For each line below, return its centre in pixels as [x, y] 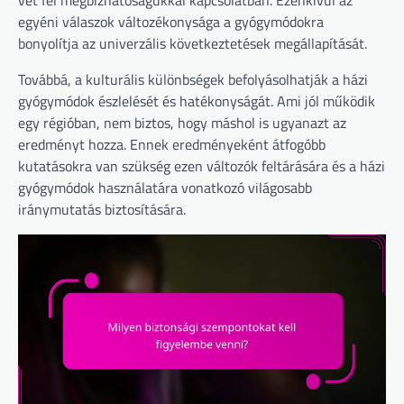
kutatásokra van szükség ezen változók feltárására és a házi [202, 165]
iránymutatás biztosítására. [102, 209]
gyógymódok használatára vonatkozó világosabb [165, 187]
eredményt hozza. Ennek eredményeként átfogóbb [172, 144]
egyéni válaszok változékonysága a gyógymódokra [171, 21]
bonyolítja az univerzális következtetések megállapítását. [193, 43]
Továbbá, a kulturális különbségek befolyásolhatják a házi [193, 79]
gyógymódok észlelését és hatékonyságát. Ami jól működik [197, 101]
